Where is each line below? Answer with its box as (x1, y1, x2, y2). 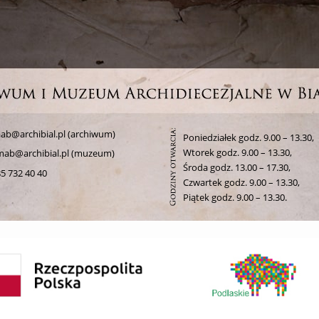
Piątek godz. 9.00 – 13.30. (183, 190, 288, 204)
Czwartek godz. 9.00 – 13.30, (183, 175, 300, 189)
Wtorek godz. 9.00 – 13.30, (183, 145, 293, 159)
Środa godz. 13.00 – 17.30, (183, 160, 291, 174)
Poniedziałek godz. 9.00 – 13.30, (183, 130, 315, 144)
